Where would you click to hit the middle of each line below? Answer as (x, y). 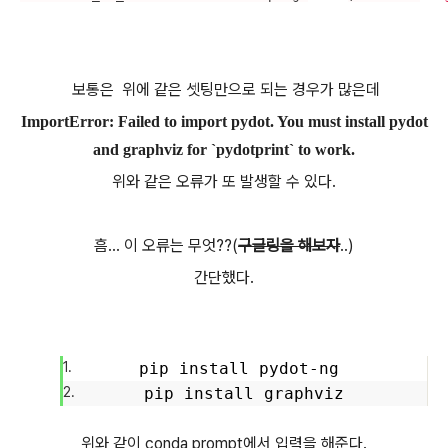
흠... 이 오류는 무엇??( (166, 245)
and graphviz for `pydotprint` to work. (224, 149)
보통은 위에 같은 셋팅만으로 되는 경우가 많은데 (224, 89)
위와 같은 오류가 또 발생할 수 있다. (224, 181)
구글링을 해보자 (289, 245)
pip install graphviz (248, 393)
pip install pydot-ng (248, 368)
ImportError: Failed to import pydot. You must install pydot (224, 121)
